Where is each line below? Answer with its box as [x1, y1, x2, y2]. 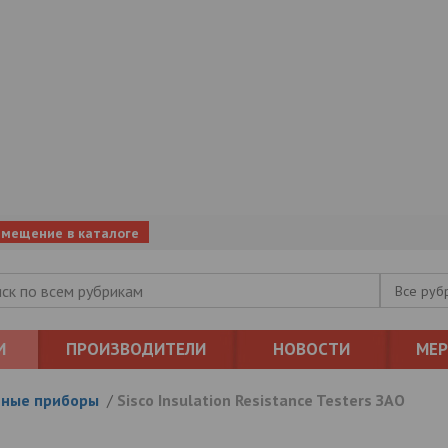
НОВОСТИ [272, 338, 350, 361]
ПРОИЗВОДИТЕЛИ [66, 338, 206, 361]
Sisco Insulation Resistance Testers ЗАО [116, 390, 405, 411]
